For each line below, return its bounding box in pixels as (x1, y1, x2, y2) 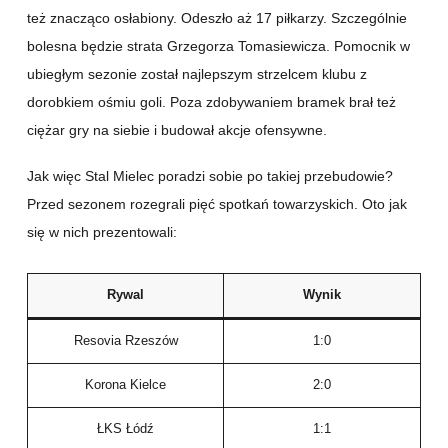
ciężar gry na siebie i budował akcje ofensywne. (27, 122, 331, 139)
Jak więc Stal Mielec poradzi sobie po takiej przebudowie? (27, 168, 393, 185)
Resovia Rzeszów (73, 334, 178, 349)
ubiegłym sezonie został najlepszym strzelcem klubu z (27, 66, 367, 83)
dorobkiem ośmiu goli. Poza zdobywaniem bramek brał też (27, 94, 396, 111)
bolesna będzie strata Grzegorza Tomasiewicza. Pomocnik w (27, 38, 410, 55)
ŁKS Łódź (97, 422, 154, 437)
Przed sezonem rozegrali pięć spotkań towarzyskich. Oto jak (27, 196, 407, 213)
